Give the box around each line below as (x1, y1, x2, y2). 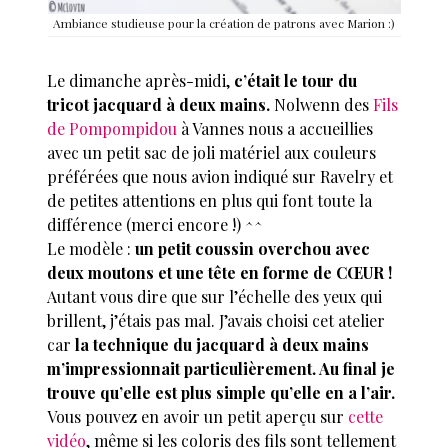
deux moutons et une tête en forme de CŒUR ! (47, 262, 393, 284)
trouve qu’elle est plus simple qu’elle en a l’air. (47, 382, 396, 404)
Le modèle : (47, 238, 136, 260)
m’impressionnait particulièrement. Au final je (47, 358, 396, 380)
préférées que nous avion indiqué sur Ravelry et (47, 166, 394, 188)
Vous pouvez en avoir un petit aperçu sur (47, 406, 349, 428)
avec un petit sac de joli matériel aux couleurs (47, 142, 377, 164)
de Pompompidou (47, 118, 178, 140)
